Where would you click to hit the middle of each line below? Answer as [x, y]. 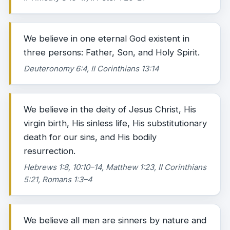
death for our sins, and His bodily [90, 137]
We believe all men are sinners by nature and [115, 220]
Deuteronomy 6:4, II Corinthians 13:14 [91, 69]
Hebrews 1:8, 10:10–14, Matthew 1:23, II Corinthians [115, 167]
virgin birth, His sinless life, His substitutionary [115, 123]
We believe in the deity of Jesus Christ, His [110, 109]
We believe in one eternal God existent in [107, 39]
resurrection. [50, 151]
